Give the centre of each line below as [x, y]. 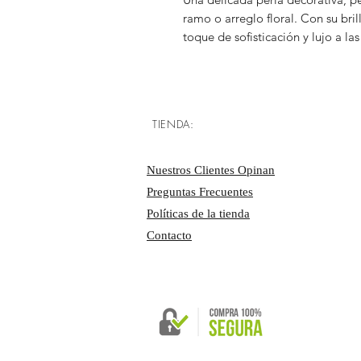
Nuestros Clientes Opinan [211, 170]
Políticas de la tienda [198, 214]
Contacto [169, 235]
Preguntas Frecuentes [200, 192]
